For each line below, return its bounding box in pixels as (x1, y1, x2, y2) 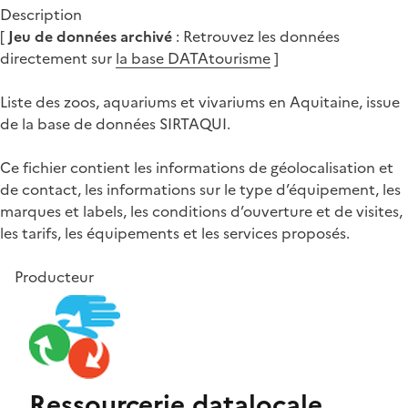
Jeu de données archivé (8, 25, 172, 47)
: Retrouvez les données (172, 25, 340, 47)
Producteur (15, 265, 94, 288)
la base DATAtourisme (116, 46, 270, 69)
